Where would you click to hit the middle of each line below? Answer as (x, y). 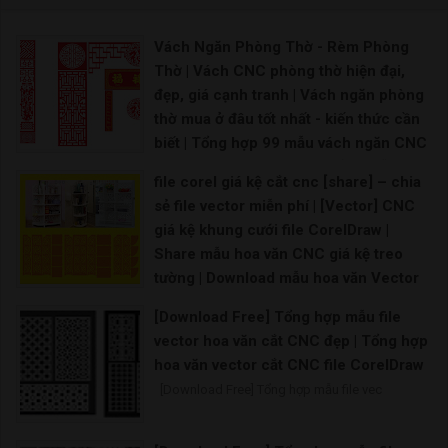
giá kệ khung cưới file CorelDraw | (271, 230)
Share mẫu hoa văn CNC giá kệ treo (278, 254)
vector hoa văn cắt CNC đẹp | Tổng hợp (291, 341)
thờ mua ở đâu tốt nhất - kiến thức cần (287, 119)
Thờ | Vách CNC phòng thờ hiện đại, (279, 71)
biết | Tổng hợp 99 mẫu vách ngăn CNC (290, 143)
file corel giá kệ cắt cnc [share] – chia (287, 182)
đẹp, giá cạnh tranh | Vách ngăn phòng (289, 95)
